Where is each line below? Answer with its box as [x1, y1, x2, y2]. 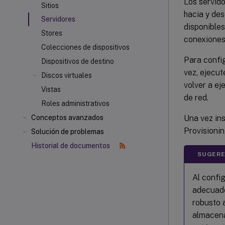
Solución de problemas [31, 128, 104, 136]
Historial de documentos [31, 142, 111, 150]
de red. [184, 92, 208, 102]
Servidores [41, 15, 75, 23]
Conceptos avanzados [31, 114, 103, 122]
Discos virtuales [41, 71, 92, 79]
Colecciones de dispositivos [41, 43, 130, 51]
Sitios [41, 2, 59, 10]
